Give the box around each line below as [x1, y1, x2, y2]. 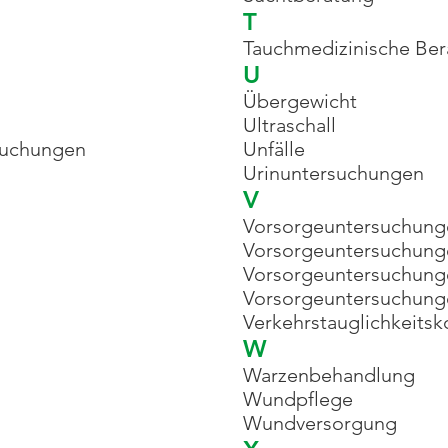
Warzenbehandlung [243, 363, 415, 387]
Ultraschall [243, 113, 336, 137]
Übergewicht [243, 89, 357, 113]
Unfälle [243, 137, 305, 161]
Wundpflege [243, 387, 353, 411]
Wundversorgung [243, 411, 397, 435]
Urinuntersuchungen [243, 161, 424, 185]
